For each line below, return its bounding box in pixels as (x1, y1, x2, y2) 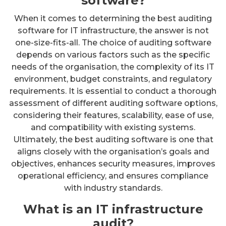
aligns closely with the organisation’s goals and (17, 146, 209, 156)
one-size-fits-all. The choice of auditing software (15, 37, 211, 47)
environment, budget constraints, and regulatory (14, 74, 212, 84)
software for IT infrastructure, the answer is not (17, 25, 209, 35)
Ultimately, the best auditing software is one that (13, 134, 213, 144)
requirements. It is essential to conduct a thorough (10, 86, 216, 96)
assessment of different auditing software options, (9, 98, 217, 108)
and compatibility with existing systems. (31, 122, 195, 132)
